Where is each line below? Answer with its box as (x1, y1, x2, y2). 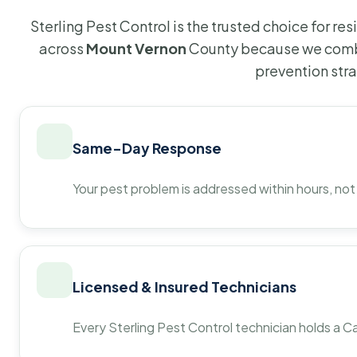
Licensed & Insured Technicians (73, 277, 297, 296)
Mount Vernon (85, 38, 186, 57)
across (38, 38, 86, 57)
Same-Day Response (73, 138, 222, 157)
